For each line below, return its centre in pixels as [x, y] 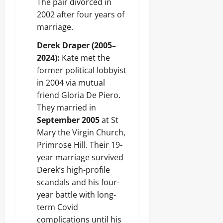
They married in [66, 108]
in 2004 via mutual [71, 83]
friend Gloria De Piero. [79, 95]
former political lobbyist [82, 70]
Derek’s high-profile [73, 170]
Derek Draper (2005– [76, 45]
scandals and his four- [78, 182]
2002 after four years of [81, 14]
